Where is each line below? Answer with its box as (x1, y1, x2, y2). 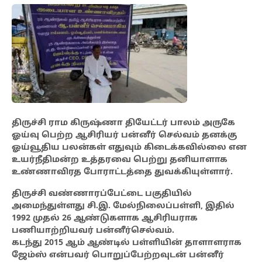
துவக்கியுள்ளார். (154, 167, 233, 178)
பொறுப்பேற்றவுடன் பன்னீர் (92, 250, 224, 261)
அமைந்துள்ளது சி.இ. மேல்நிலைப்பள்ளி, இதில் (12, 201, 235, 212)
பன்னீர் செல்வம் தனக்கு (121, 130, 237, 141)
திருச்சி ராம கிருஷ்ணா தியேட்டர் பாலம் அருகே (12, 118, 235, 129)
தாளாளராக (185, 238, 242, 249)
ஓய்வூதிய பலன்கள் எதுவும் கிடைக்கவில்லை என (12, 143, 247, 153)
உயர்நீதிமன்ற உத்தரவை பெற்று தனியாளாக (12, 155, 227, 166)
